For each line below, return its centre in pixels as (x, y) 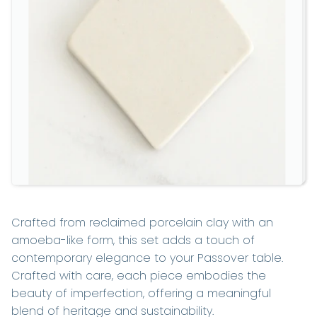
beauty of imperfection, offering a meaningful (141, 294)
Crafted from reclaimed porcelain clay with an (142, 223)
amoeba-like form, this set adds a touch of (133, 241)
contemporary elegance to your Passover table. (149, 258)
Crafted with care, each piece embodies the (139, 276)
